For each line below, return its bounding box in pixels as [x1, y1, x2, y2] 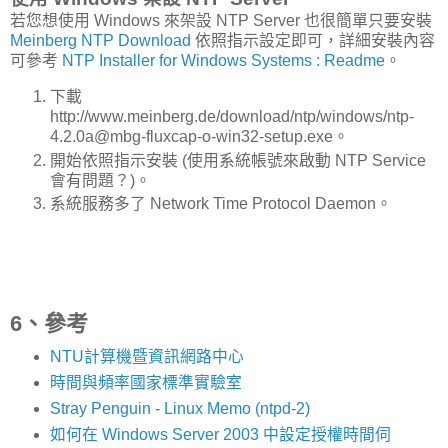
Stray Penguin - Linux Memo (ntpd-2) [49, 400, 310, 418]
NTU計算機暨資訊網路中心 [49, 348, 244, 366]
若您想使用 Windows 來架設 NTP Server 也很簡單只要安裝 [10, 11, 432, 29]
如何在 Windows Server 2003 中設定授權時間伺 [49, 426, 391, 444]
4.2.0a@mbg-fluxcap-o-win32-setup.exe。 [50, 127, 349, 145]
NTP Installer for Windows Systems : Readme [62, 51, 385, 69]
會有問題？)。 [50, 171, 151, 189]
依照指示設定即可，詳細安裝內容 [191, 31, 435, 49]
